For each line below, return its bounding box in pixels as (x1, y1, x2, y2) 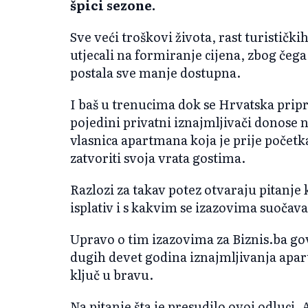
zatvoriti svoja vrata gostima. (70, 148, 245, 167)
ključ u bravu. (70, 265, 153, 284)
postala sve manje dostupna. (70, 63, 241, 82)
